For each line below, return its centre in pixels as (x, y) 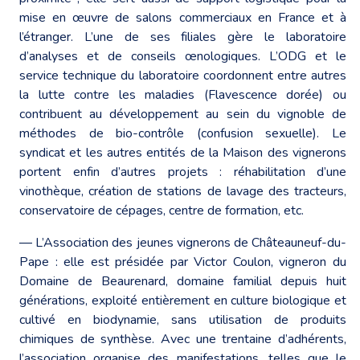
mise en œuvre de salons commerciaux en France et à (183, 17)
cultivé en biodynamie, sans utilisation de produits (183, 319)
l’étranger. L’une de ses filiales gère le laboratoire (183, 37)
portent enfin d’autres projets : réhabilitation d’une (183, 172)
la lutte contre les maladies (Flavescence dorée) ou (183, 94)
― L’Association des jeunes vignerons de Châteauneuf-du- (183, 242)
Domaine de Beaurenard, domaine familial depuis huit (183, 281)
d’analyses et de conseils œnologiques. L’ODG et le (183, 56)
